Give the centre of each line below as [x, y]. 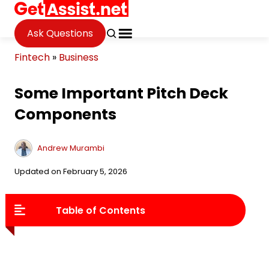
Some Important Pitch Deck [121, 93]
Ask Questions [60, 33]
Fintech [32, 57]
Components [65, 114]
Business [79, 57]
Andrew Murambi [71, 148]
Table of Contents [101, 210]
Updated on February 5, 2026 [71, 171]
